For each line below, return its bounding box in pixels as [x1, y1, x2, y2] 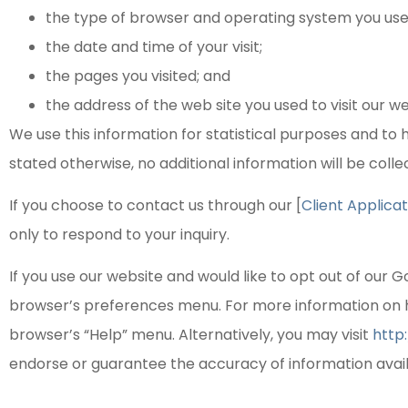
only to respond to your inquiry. [9, 223, 229, 245]
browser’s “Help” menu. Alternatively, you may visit [9, 324, 372, 346]
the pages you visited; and [46, 65, 230, 87]
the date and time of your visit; [46, 36, 262, 57]
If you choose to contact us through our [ [9, 194, 301, 216]
